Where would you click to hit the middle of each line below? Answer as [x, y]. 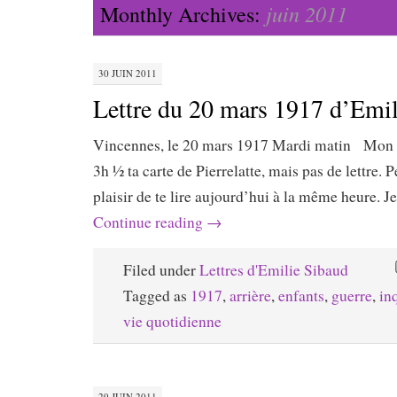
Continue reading [150, 222]
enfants [301, 296]
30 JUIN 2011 [128, 73]
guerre [352, 296]
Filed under [161, 270]
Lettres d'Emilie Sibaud [274, 270]
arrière [250, 296]
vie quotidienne [172, 321]
